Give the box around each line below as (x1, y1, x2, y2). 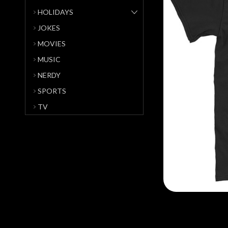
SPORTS (38, 86, 66, 95)
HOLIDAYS (38, 7, 73, 16)
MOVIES (38, 39, 66, 48)
